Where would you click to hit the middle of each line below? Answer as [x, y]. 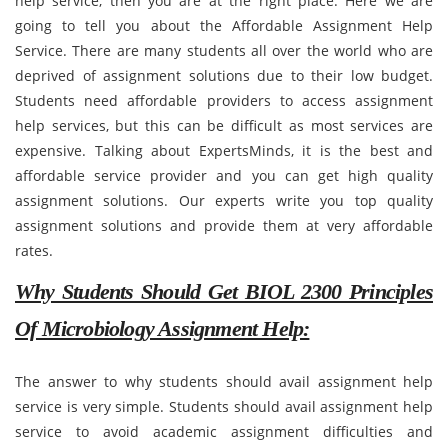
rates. [34, 250]
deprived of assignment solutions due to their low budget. [224, 75]
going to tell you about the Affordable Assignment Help [224, 25]
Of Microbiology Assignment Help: [162, 328]
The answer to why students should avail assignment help [224, 381]
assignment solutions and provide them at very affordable [224, 225]
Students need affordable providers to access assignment [224, 100]
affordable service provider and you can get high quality [224, 175]
